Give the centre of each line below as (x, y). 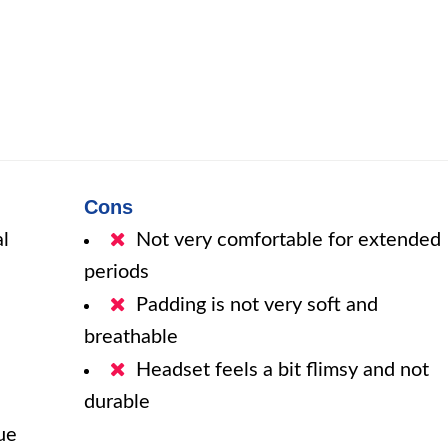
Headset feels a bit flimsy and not (283, 370)
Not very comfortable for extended (289, 240)
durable (117, 402)
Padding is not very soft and (257, 305)
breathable (131, 337)
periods (117, 272)
